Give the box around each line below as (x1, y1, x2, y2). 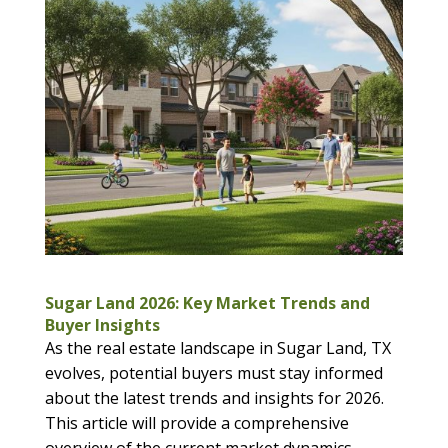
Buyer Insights (44, 314, 160, 337)
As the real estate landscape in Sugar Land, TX (44, 337, 391, 360)
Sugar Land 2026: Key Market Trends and (44, 292, 370, 315)
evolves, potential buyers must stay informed (44, 362, 383, 385)
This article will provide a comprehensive (44, 412, 349, 435)
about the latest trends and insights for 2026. (44, 387, 384, 410)
